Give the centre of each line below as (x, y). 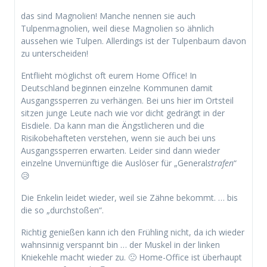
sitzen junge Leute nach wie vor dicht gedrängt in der (123, 113)
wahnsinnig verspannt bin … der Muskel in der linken (120, 244)
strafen (221, 163)
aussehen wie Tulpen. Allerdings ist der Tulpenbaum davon (133, 41)
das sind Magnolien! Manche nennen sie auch (108, 15)
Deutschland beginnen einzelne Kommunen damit (117, 88)
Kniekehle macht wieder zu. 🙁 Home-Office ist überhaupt (131, 257)
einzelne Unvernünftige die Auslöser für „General (114, 163)
